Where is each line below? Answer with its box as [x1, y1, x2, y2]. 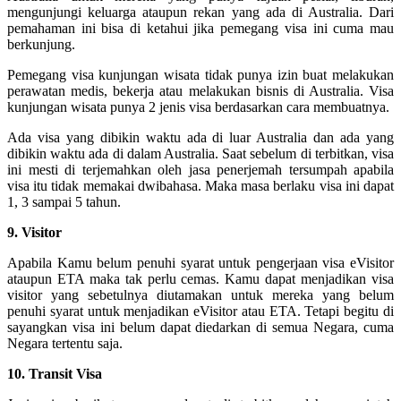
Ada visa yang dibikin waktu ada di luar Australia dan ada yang [7, 129, 394, 145]
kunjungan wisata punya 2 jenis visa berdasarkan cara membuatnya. [7, 98, 389, 115]
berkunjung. [7, 36, 75, 52]
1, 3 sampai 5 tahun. [7, 193, 121, 209]
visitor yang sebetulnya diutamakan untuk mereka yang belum [7, 286, 394, 303]
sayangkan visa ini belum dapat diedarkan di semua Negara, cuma [7, 319, 394, 335]
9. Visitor [7, 224, 62, 240]
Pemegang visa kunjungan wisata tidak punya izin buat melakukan [7, 66, 394, 82]
